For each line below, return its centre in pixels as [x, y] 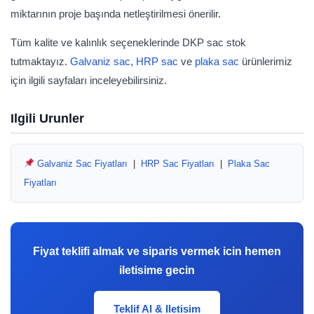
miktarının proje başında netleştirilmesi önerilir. [116, 13]
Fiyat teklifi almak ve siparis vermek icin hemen [157, 251]
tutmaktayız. [40, 61]
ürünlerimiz [266, 61]
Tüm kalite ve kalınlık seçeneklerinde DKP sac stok [128, 42]
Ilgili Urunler [47, 118]
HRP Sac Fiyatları [177, 163]
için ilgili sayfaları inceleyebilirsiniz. [89, 80]
